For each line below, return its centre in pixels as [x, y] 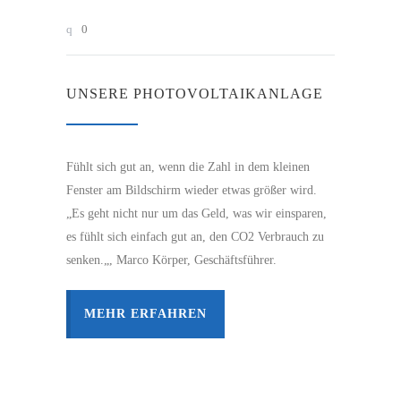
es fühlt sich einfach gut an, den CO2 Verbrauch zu [195, 236]
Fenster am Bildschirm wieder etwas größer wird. [192, 190]
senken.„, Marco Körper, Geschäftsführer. [171, 260]
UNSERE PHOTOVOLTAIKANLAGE [195, 93]
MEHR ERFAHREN [145, 313]
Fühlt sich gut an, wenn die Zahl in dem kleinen [188, 166]
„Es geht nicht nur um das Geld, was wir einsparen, [196, 213]
